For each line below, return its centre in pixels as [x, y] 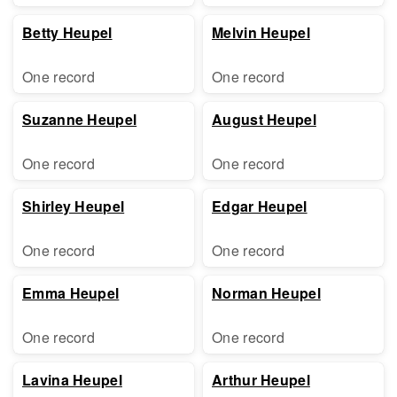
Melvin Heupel [261, 32]
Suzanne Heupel [80, 119]
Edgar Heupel [260, 206]
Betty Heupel [67, 32]
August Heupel [264, 119]
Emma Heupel [71, 293]
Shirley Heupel [74, 206]
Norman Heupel [266, 293]
